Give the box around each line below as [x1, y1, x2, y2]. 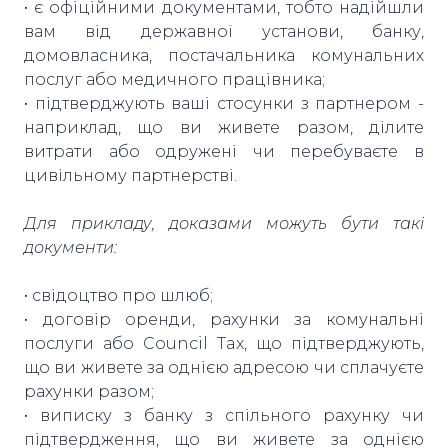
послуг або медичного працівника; [24, 69, 329, 89]
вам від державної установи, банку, [24, 21, 424, 41]
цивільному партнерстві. [24, 165, 245, 185]
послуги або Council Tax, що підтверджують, [24, 333, 424, 353]
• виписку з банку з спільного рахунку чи [24, 405, 424, 425]
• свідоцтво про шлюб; [24, 285, 217, 305]
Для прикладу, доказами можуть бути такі [24, 213, 424, 233]
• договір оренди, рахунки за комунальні [24, 309, 424, 329]
